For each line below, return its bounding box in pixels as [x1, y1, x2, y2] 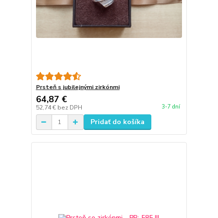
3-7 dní [161, 103, 180, 110]
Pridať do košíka [90, 117, 145, 127]
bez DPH [57, 104, 82, 112]
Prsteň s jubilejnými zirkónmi [36, 83, 120, 91]
